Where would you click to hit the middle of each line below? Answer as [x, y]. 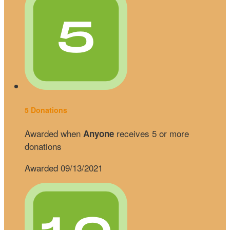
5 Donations [46, 110]
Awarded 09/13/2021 [64, 168]
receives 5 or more [151, 133]
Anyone [99, 134]
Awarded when [54, 133]
